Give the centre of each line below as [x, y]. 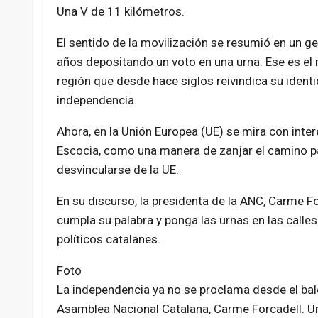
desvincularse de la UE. [117, 170]
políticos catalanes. [108, 240]
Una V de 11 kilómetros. [120, 12]
